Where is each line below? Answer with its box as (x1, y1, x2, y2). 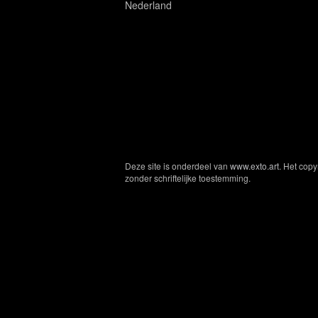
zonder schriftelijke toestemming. (125, 172, 251, 184)
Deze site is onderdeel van (125, 160, 230, 172)
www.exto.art (230, 160, 279, 172)
